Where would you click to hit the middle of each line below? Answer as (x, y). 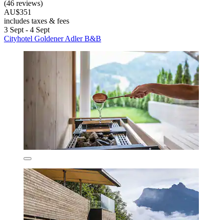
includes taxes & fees (37, 21)
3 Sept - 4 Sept (27, 30)
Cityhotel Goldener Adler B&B (53, 39)
